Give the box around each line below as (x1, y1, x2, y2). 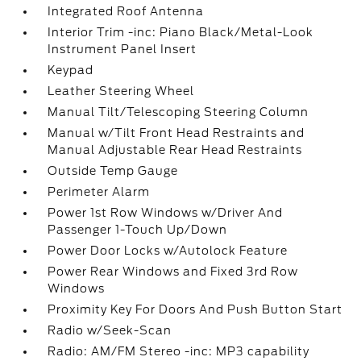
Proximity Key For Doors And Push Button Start (48, 303, 343, 316)
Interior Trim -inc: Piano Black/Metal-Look (48, 26, 314, 39)
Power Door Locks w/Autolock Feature (48, 244, 288, 257)
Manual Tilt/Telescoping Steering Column (48, 106, 309, 118)
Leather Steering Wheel (48, 85, 195, 98)
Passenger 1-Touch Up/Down (48, 223, 228, 236)
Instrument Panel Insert (48, 43, 197, 56)
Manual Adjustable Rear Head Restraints (48, 143, 303, 156)
